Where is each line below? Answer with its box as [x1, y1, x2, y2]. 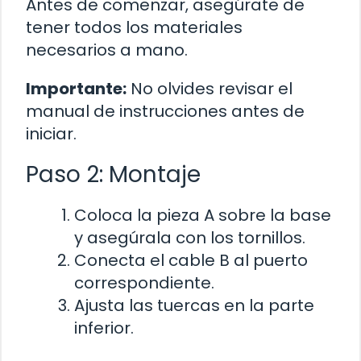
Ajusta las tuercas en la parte [74, 293, 314, 317]
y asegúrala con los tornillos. [74, 226, 305, 249]
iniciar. [26, 122, 77, 145]
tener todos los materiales [26, 15, 243, 39]
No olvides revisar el [127, 77, 293, 100]
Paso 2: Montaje [26, 158, 201, 190]
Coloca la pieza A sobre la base [74, 203, 331, 226]
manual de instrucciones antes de [26, 99, 305, 122]
